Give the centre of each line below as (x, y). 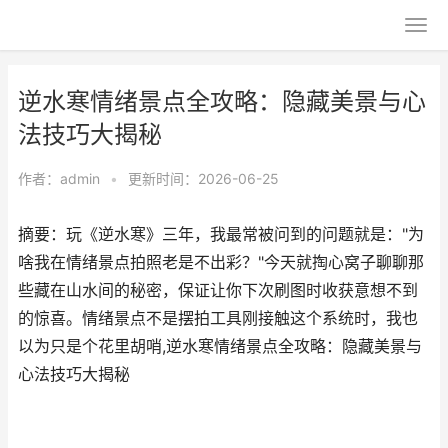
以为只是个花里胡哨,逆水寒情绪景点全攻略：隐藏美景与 (220, 346)
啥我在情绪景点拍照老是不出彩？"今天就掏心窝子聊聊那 (221, 262)
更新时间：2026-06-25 (203, 178)
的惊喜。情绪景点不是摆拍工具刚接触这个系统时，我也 (218, 318)
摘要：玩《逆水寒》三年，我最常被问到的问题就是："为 (221, 234)
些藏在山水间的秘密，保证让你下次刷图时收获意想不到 (218, 290)
